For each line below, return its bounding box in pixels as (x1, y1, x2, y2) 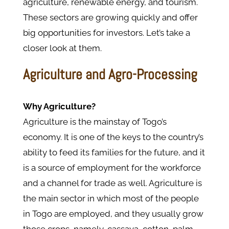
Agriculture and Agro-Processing (22, 65, 197, 84)
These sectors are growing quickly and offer (22, 12, 198, 23)
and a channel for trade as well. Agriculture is (22, 178, 202, 189)
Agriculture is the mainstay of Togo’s (22, 117, 167, 127)
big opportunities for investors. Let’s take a (22, 28, 190, 38)
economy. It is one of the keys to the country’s (22, 132, 203, 143)
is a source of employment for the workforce (22, 163, 201, 173)
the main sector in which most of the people (22, 193, 199, 204)
